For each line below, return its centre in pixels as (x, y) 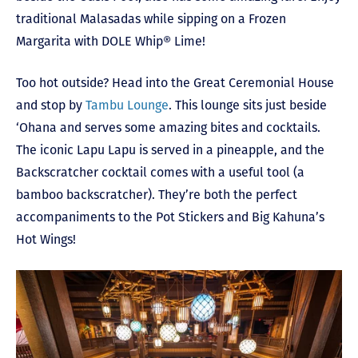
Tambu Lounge (127, 105)
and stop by (51, 105)
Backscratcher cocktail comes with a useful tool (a (160, 172)
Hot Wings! (46, 239)
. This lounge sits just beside (248, 105)
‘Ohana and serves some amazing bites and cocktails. (168, 127)
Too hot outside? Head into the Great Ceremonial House (175, 82)
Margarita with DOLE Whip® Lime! (111, 41)
